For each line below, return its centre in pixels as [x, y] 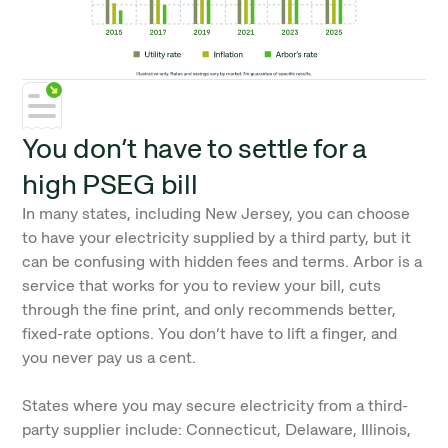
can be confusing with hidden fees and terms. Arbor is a [222, 261]
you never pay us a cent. [109, 357]
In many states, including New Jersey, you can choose [216, 213]
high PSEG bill [110, 184]
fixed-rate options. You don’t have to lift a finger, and [210, 333]
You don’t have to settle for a [194, 148]
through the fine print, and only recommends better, [209, 309]
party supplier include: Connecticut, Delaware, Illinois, [217, 429]
